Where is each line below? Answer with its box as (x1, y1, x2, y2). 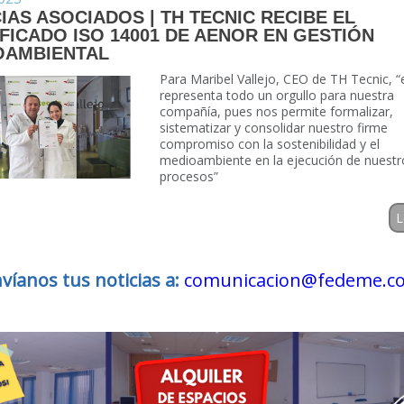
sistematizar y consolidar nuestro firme (160, 119, 389, 136)
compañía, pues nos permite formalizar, (160, 103, 394, 120)
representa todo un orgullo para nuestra (160, 87, 395, 104)
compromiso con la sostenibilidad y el (160, 135, 381, 152)
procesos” (160, 168, 219, 185)
